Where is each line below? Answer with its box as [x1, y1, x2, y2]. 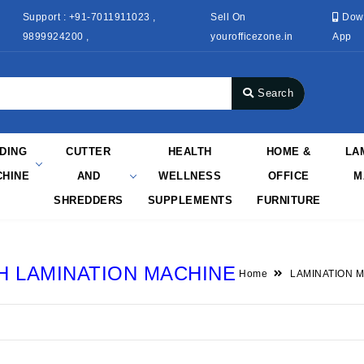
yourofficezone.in [210, 30, 293, 42]
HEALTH [167, 145, 212, 158]
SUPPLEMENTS [147, 194, 232, 206]
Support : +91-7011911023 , [22, 11, 156, 23]
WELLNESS [158, 170, 222, 182]
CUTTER [66, 145, 111, 158]
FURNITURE [257, 194, 321, 206]
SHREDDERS [54, 194, 123, 206]
